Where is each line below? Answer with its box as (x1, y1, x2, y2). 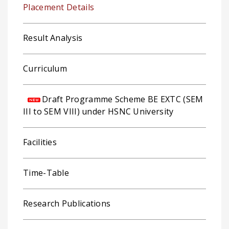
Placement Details (23, 2, 95, 13)
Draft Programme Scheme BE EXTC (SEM (42, 94, 203, 105)
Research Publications (23, 198, 111, 209)
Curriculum (23, 63, 67, 74)
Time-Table (23, 167, 69, 178)
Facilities (23, 136, 57, 148)
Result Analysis (23, 32, 83, 43)
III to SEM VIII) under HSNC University (23, 106, 174, 117)
